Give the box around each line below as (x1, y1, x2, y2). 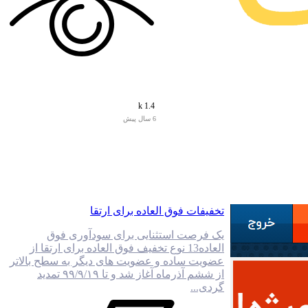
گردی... (190, 281, 224, 293)
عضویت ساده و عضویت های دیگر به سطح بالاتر (10, 255, 224, 267)
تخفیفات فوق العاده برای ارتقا (90, 205, 224, 217)
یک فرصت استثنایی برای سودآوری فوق (47, 229, 224, 241)
